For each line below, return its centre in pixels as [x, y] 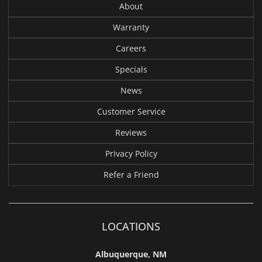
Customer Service [131, 111]
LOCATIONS [131, 226]
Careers [131, 48]
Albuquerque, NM [131, 254]
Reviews [131, 132]
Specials [131, 69]
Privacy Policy [131, 153]
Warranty [131, 27]
